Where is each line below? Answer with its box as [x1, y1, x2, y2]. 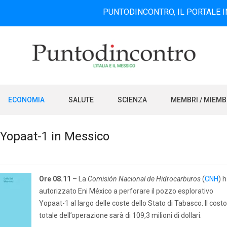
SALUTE [68, 96, 94, 104]
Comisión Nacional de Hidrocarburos [88, 175, 201, 183]
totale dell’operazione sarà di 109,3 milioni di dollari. [39, 211, 202, 219]
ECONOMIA [8, 96, 45, 104]
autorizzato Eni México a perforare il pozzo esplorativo [39, 187, 213, 195]
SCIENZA [118, 96, 147, 104]
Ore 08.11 [39, 175, 71, 183]
